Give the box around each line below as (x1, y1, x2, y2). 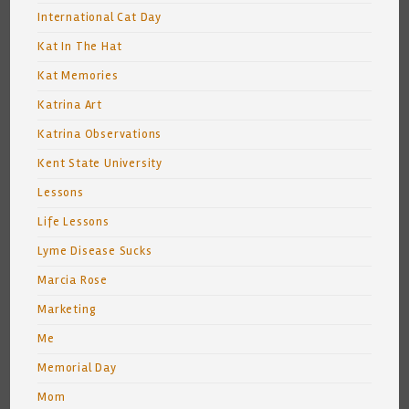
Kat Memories (37, 68, 119, 83)
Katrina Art (37, 98, 103, 112)
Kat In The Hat (37, 39, 122, 54)
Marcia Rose (37, 273, 109, 288)
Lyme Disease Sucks (37, 244, 152, 258)
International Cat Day (37, 10, 163, 25)
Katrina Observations (37, 127, 163, 142)
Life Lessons (37, 215, 110, 229)
